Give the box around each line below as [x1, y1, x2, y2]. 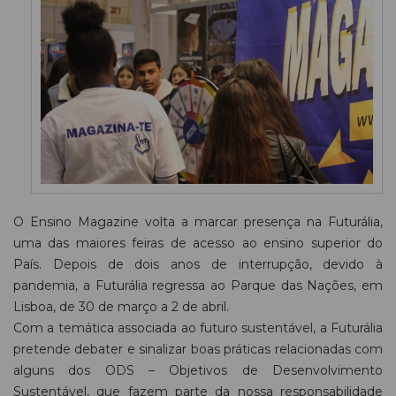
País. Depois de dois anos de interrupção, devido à [13, 256, 383, 273]
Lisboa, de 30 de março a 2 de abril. [13, 299, 229, 316]
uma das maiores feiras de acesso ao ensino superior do [13, 235, 383, 252]
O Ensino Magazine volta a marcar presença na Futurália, [13, 214, 383, 231]
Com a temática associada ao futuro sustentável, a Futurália [13, 320, 383, 337]
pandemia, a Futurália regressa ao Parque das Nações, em [13, 278, 383, 294]
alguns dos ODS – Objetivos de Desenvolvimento [13, 362, 383, 379]
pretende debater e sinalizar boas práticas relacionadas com [13, 341, 383, 358]
